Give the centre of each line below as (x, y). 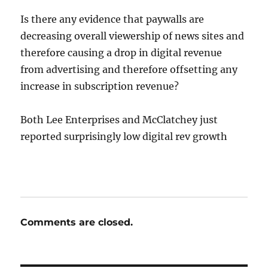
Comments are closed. (77, 222)
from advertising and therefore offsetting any (129, 69)
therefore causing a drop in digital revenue (121, 52)
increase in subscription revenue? (100, 86)
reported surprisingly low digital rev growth (124, 136)
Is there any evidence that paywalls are (112, 19)
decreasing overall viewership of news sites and (133, 36)
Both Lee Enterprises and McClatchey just (119, 119)
